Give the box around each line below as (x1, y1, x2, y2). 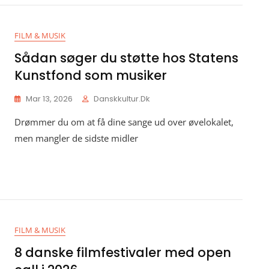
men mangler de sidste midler (14, 132, 138, 144)
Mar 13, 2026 (26, 93, 73, 104)
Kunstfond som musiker (14, 67, 167, 84)
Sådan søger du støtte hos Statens (14, 49, 238, 67)
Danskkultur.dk (94, 93, 150, 104)
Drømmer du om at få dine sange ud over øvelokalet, (14, 116, 234, 128)
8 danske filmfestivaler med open (14, 244, 231, 261)
